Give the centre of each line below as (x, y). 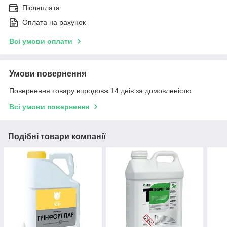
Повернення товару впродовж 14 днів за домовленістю (100, 91)
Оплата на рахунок (54, 23)
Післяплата (41, 8)
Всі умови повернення (49, 107)
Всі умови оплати (41, 41)
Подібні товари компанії (57, 137)
